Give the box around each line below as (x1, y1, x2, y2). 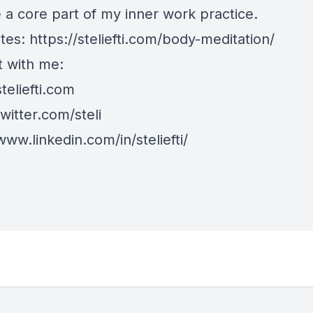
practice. (196, 6, 262, 22)
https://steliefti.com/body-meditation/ (29, 31, 275, 48)
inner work (125, 6, 196, 22)
